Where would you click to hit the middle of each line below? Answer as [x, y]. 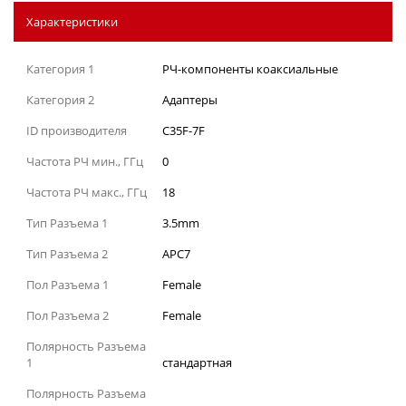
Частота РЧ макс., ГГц [87, 192]
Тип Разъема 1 [67, 222]
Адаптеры [190, 99]
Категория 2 [60, 99]
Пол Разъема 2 [68, 315]
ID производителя [77, 130]
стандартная [197, 362]
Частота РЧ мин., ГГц [85, 161]
